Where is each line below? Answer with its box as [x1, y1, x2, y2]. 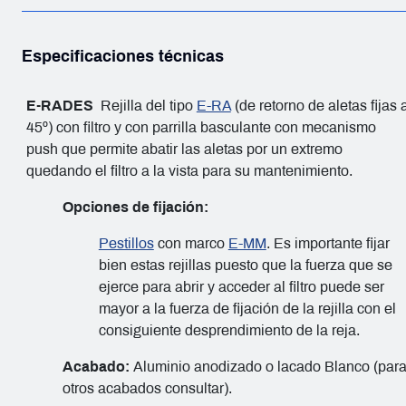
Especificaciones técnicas [21, 47, 224, 65]
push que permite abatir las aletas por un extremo [25, 141, 343, 157]
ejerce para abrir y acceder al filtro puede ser [98, 279, 384, 295]
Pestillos [98, 236, 154, 251]
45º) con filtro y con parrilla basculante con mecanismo [25, 120, 376, 135]
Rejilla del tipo [92, 98, 197, 113]
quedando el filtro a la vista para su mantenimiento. [25, 163, 356, 179]
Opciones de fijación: [62, 199, 208, 215]
